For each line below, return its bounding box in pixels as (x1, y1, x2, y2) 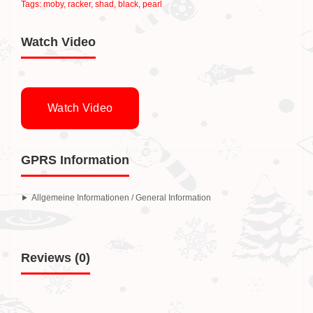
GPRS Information (21, 153, 129, 167)
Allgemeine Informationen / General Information (31, 193, 211, 203)
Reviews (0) (21, 251, 90, 265)
